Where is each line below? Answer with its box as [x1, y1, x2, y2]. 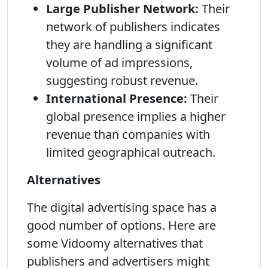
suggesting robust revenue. [46, 72, 198, 89]
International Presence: [46, 90, 187, 106]
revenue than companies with [46, 126, 210, 142]
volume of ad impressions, [46, 54, 193, 71]
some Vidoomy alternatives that [27, 235, 203, 251]
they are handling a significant [46, 36, 212, 53]
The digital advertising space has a [27, 199, 217, 215]
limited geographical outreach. [46, 144, 215, 160]
